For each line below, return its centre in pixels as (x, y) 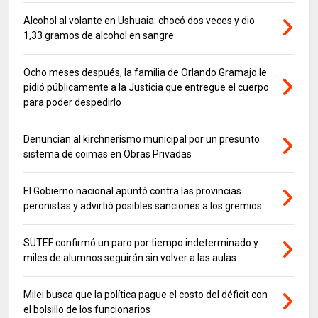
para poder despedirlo (73, 102)
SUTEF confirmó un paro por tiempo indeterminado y (141, 242)
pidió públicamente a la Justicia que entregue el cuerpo (147, 87)
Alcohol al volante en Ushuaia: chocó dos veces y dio (139, 20)
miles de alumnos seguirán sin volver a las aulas (130, 257)
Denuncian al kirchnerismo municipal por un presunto (142, 139)
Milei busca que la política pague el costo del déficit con (146, 294)
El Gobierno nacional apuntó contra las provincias (133, 191)
